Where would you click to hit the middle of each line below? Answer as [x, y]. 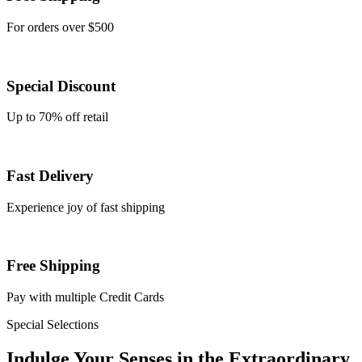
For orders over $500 [60, 27]
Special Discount [61, 86]
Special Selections [53, 325]
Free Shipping [53, 266]
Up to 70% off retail [57, 117]
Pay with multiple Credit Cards [85, 297]
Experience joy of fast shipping [86, 207]
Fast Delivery [50, 176]
